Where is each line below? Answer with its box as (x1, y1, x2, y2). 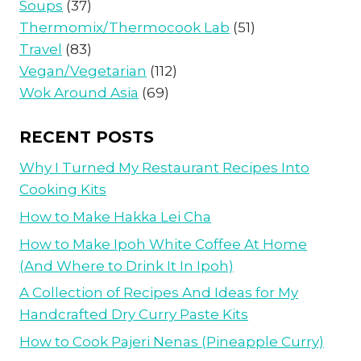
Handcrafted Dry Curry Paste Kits (19, 306, 248, 323)
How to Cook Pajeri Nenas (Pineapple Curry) (19, 334, 324, 351)
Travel (19, 41, 62, 58)
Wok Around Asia (19, 85, 139, 102)
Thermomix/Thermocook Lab (19, 19, 230, 36)
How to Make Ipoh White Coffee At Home (19, 235, 307, 252)
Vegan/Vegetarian (19, 63, 147, 80)
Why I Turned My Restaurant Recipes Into (19, 159, 309, 176)
